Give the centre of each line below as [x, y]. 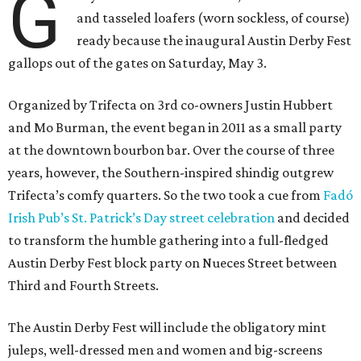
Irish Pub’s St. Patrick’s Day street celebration [141, 218]
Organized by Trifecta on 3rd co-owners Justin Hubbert [170, 105]
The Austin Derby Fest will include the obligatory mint [167, 328]
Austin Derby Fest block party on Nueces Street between [172, 263]
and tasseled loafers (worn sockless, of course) [214, 18]
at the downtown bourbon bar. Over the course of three [171, 150]
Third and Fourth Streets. [83, 286]
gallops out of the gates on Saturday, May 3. [137, 63]
